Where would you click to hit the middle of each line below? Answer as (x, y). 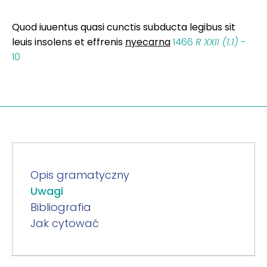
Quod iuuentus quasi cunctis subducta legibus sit (124, 27)
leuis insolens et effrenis (69, 42)
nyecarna (148, 42)
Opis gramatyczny (80, 175)
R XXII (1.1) (217, 42)
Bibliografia (61, 207)
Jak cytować (65, 223)
